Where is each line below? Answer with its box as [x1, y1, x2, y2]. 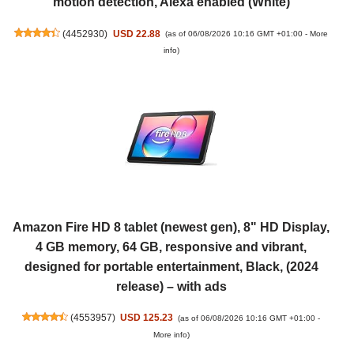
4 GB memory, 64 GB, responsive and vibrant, [36, 239, 307, 254]
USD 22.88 [112, 28, 160, 39]
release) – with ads [115, 279, 227, 293]
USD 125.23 [120, 312, 174, 323]
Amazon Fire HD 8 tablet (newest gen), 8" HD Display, [13, 220, 330, 234]
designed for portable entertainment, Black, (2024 [24, 259, 318, 273]
